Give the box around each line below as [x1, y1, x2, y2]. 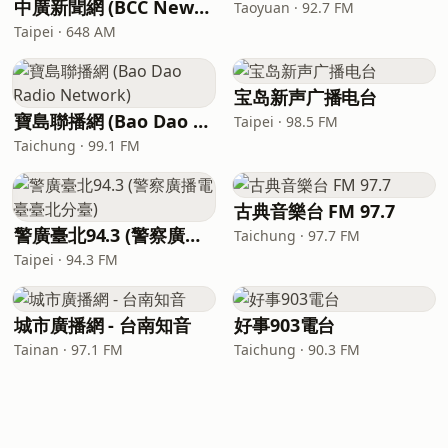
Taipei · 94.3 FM [14, 250, 118, 269]
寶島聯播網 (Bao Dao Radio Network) [192, 109, 208, 133]
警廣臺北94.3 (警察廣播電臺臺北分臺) [184, 223, 200, 247]
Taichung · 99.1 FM [14, 136, 140, 155]
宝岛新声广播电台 [234, 85, 378, 109]
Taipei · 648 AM [14, 22, 116, 41]
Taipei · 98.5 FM [234, 112, 338, 131]
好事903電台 [234, 313, 336, 337]
